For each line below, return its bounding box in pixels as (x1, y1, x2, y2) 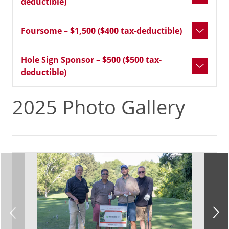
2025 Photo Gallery (12, 94, 185, 120)
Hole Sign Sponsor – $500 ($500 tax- (21, 54, 162, 65)
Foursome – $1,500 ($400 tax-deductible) (21, 25, 182, 36)
